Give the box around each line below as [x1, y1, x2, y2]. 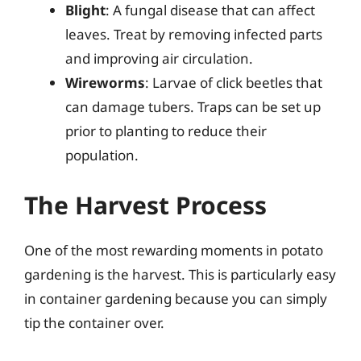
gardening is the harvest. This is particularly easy [24, 264, 336, 284]
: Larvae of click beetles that [145, 73, 322, 92]
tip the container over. [24, 313, 164, 332]
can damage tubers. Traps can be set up [65, 98, 321, 116]
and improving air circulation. [65, 49, 253, 68]
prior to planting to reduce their [65, 122, 267, 140]
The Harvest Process [24, 188, 267, 222]
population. [65, 146, 139, 164]
